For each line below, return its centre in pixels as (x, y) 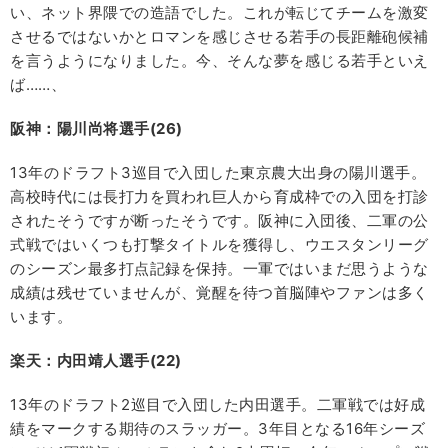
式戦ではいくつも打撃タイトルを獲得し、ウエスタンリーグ (219, 244)
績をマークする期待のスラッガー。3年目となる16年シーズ (217, 428)
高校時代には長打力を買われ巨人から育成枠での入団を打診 (219, 196)
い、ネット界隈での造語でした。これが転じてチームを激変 (219, 12)
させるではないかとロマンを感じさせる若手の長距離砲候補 (219, 36)
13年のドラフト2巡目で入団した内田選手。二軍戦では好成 (217, 404)
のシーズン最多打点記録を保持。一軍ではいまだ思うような (219, 268)
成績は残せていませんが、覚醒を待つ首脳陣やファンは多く (219, 292)
